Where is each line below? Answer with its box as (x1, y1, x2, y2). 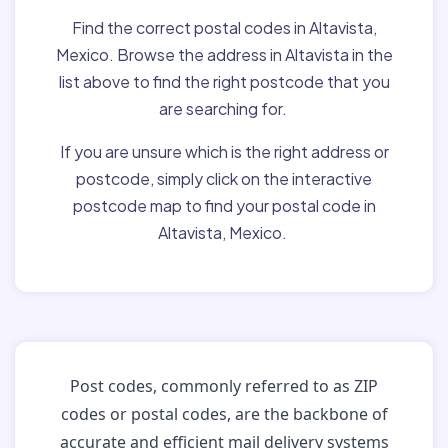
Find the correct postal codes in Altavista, (71, 17, 377, 38)
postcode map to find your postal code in (72, 195, 376, 216)
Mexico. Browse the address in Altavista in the (55, 44, 393, 65)
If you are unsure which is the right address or (59, 141, 389, 162)
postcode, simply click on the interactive (76, 168, 372, 189)
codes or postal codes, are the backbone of (60, 403, 388, 425)
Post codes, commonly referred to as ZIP (70, 375, 378, 397)
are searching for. (158, 98, 290, 119)
